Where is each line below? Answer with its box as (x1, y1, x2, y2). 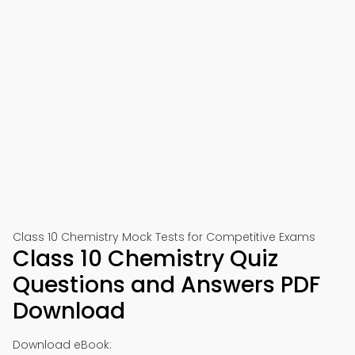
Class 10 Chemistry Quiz (13, 243, 278, 274)
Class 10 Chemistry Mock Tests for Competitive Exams (13, 229, 315, 245)
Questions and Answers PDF (13, 269, 320, 300)
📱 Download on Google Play (86, 12, 269, 31)
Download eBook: (13, 337, 112, 353)
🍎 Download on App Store (93, 67, 262, 86)
